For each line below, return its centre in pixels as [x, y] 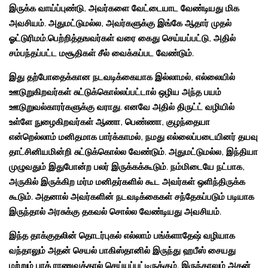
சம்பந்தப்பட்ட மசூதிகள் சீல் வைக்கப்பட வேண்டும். [101, 54]
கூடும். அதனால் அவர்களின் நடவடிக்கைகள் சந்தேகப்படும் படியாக [132, 197]
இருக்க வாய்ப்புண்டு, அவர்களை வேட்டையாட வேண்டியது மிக [124, 9]
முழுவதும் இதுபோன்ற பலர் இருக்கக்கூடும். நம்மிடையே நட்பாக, [127, 167]
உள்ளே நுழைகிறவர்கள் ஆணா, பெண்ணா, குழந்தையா [109, 122]
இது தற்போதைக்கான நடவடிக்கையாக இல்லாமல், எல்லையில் [122, 77]
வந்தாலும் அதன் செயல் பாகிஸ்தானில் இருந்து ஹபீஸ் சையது [122, 251]
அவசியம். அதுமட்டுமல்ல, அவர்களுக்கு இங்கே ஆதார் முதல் [120, 24]
